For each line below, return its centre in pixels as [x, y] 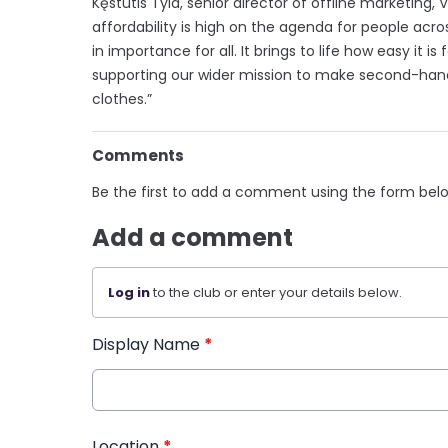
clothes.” [122, 98]
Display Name [148, 344]
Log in [129, 292]
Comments [138, 155]
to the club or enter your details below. [276, 292]
